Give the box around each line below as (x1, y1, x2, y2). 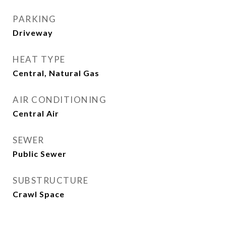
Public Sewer (13, 149, 67, 158)
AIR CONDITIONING (13, 94, 106, 105)
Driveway (13, 28, 53, 37)
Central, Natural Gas (13, 68, 99, 78)
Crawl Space (13, 189, 65, 199)
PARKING (13, 14, 56, 24)
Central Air (13, 108, 59, 118)
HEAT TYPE (13, 54, 66, 65)
